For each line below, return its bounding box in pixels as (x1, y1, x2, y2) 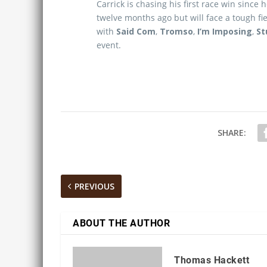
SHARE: (217, 127, 246, 138)
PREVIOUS (74, 181, 114, 192)
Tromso (160, 26, 193, 37)
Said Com (116, 26, 156, 37)
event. (97, 39, 121, 51)
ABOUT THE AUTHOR (73, 218, 170, 229)
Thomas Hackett (174, 254, 249, 266)
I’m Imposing (197, 26, 252, 37)
